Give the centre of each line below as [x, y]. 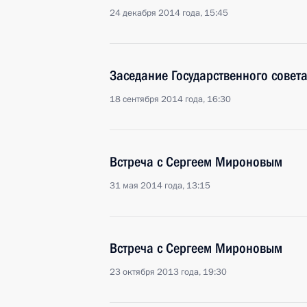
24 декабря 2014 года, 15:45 [169, 13]
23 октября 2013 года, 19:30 [168, 272]
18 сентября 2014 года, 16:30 [170, 99]
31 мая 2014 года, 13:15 [160, 186]
